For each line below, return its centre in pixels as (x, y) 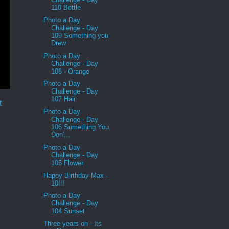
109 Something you (80, 35)
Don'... (61, 135)
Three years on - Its (73, 224)
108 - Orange (71, 71)
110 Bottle (66, 8)
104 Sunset (68, 211)
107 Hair (64, 99)
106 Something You (80, 127)
